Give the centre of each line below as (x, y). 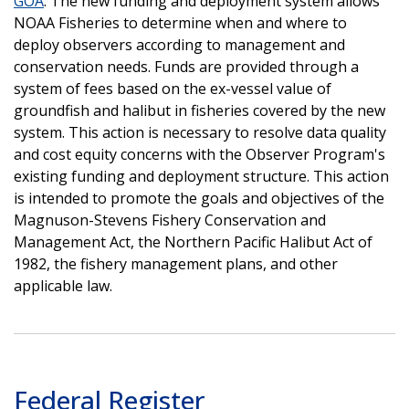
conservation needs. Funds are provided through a (186, 66)
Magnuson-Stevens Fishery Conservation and (170, 220)
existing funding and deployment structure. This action (201, 176)
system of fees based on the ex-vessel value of (173, 88)
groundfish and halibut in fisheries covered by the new (199, 110)
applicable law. (63, 285)
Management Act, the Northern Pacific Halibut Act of (193, 241)
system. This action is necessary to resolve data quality (200, 132)
